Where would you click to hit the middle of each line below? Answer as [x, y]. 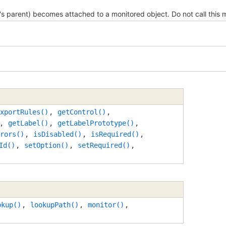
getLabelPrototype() [96, 123]
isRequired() [115, 134]
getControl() [82, 112]
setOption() [46, 146]
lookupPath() [54, 205]
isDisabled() [58, 134]
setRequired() [104, 146]
